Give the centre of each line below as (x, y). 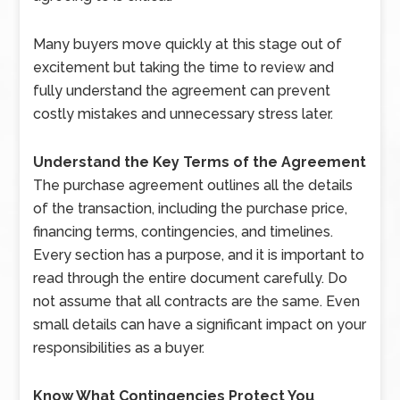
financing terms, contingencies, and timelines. (183, 231)
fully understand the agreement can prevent (182, 90)
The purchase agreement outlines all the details (193, 185)
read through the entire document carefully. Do (191, 278)
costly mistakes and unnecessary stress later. (183, 113)
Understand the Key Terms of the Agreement (200, 162)
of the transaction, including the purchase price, (191, 208)
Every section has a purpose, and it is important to (199, 254)
